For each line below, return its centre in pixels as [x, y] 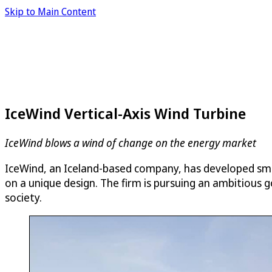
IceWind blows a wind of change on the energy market [131, 142]
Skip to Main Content [50, 12]
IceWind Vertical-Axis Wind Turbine [125, 113]
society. [23, 197]
